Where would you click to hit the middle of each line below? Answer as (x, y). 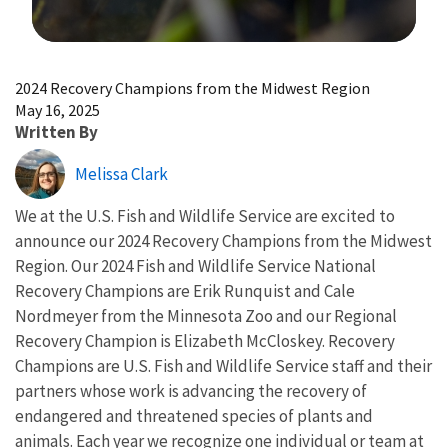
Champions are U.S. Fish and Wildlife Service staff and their (223, 365)
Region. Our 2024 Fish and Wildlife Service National (195, 265)
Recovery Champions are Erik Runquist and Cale (185, 290)
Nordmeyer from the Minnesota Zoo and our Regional (206, 315)
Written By (56, 131)
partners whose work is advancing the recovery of (191, 390)
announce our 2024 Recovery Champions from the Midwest (223, 240)
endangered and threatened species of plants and (194, 415)
